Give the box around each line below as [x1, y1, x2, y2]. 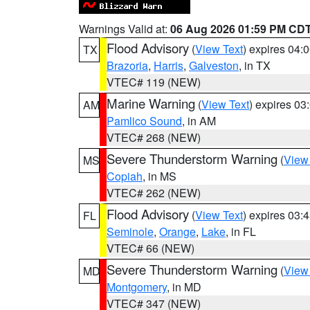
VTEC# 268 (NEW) [107, 129, 201, 145]
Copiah [107, 168, 143, 184]
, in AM [182, 113, 216, 129]
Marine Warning [107, 94, 195, 112]
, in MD [167, 279, 201, 295]
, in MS [143, 168, 176, 184]
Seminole [107, 224, 154, 239]
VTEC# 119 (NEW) [107, 74, 201, 90]
